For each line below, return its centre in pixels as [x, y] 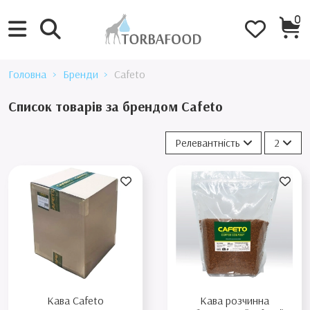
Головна [27, 74]
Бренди [80, 74]
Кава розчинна [234, 301]
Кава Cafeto [76, 301]
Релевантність [207, 143]
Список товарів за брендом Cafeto [116, 107]
